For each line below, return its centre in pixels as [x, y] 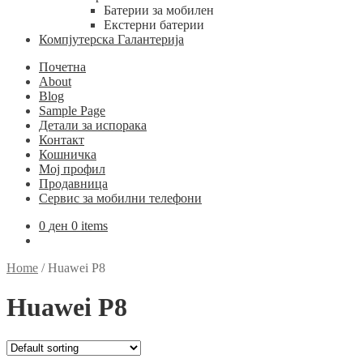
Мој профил [72, 169]
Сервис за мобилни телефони [120, 198]
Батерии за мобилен [159, 10]
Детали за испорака [93, 125]
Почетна [62, 67]
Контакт [62, 140]
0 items [90, 226]
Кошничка [68, 154]
